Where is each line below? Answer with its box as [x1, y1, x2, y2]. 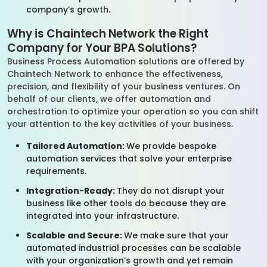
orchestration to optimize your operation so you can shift [7, 105, 259, 117]
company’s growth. [26, 4, 113, 15]
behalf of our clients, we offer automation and [7, 93, 211, 105]
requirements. [26, 165, 86, 177]
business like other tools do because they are [26, 197, 226, 209]
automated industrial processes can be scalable [26, 242, 241, 254]
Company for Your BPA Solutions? [7, 40, 197, 56]
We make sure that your [124, 229, 229, 241]
